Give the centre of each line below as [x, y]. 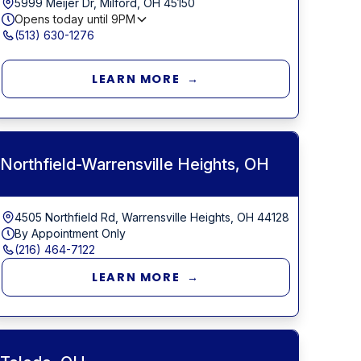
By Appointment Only [71, 233]
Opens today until [63, 19]
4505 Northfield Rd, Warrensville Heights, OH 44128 [152, 217]
